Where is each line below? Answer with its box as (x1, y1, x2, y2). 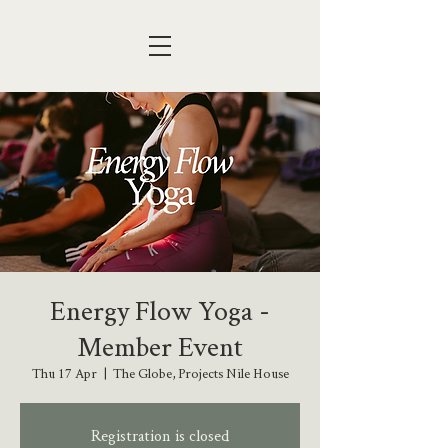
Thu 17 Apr (31, 364, 97, 382)
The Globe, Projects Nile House (112, 364, 289, 382)
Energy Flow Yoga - (50, 292, 270, 328)
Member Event (77, 328, 243, 364)
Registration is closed (91, 425, 229, 446)
